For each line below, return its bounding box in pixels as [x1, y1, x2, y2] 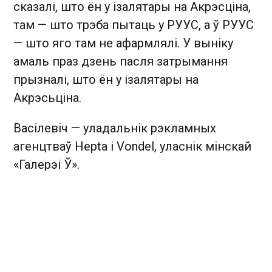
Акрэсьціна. [13, 90, 81, 105]
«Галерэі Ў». [13, 157, 80, 172]
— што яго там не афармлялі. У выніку [13, 36, 233, 50]
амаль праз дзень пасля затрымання [13, 54, 228, 69]
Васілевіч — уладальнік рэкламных [13, 121, 216, 135]
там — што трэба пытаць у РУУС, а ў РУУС [13, 18, 254, 32]
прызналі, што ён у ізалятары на [13, 72, 199, 87]
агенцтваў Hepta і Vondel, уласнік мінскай [13, 139, 251, 154]
